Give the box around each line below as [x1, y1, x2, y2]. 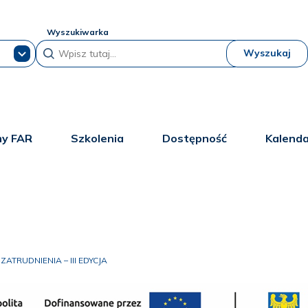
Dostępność [162, 131, 228, 145]
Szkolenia [70, 131, 124, 145]
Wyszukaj [243, 47, 291, 59]
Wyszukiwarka [47, 26, 109, 37]
